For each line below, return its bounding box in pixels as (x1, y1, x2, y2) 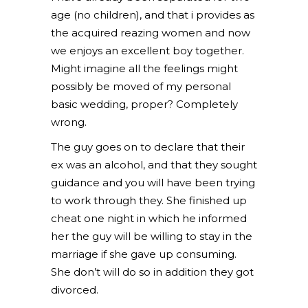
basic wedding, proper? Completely (51, 98, 238, 111)
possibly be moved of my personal (51, 80, 231, 93)
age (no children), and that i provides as (51, 8, 254, 21)
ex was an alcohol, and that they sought (51, 158, 257, 171)
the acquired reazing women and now (51, 26, 250, 39)
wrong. (51, 115, 87, 129)
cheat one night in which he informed (51, 212, 247, 225)
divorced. (51, 283, 98, 296)
